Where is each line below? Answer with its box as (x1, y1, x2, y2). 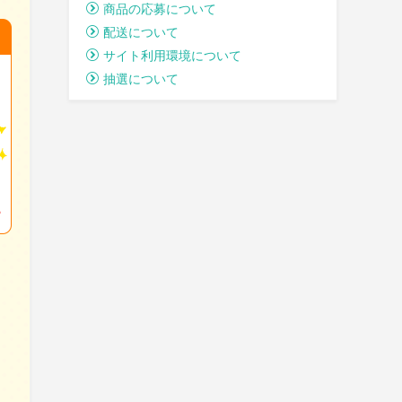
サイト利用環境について (103, 48, 241, 63)
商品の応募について (103, 2, 216, 16)
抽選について (103, 72, 179, 86)
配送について (103, 25, 179, 39)
